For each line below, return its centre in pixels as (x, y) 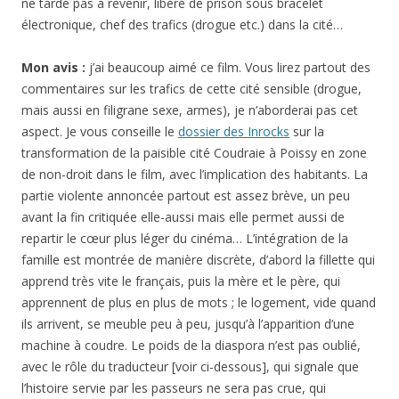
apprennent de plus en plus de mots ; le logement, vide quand (199, 302)
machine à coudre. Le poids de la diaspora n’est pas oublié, (191, 345)
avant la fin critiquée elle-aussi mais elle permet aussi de (183, 217)
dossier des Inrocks (234, 131)
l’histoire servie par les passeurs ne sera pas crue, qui (174, 388)
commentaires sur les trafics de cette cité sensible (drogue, (191, 89)
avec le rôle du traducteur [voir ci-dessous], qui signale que (190, 366)
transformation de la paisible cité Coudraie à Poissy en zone (194, 153)
